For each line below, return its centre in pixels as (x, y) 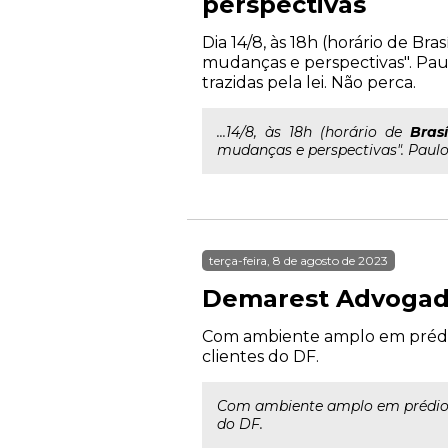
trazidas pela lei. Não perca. (309, 82)
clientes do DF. (260, 356)
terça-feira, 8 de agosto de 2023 (298, 260)
